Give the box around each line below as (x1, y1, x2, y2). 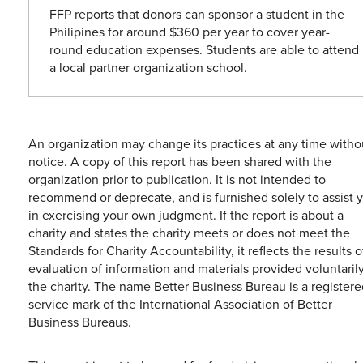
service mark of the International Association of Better (28, 294, 332, 313)
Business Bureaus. (28, 312, 131, 331)
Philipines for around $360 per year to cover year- (49, 22, 330, 41)
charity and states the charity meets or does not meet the (28, 223, 350, 241)
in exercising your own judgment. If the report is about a (28, 205, 344, 224)
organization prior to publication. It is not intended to (28, 169, 326, 188)
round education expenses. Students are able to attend (49, 40, 359, 58)
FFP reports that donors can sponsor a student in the (49, 4, 344, 23)
